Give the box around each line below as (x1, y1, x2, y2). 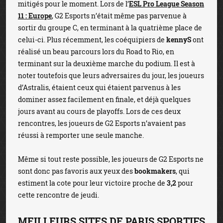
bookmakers (134, 166, 176, 176)
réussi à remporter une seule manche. (18, 130, 144, 140)
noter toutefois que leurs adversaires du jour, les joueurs (18, 71, 204, 80)
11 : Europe (18, 11, 52, 20)
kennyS (166, 35, 191, 44)
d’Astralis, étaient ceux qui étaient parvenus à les (18, 83, 181, 92)
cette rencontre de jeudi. (18, 190, 99, 200)
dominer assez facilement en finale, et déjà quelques (18, 95, 191, 104)
